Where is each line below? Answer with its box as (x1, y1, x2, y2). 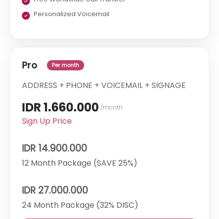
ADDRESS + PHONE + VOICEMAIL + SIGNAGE (22, 80, 186, 91)
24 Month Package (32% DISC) (22, 199, 138, 211)
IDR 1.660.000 (22, 99, 99, 116)
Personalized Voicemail (34, 9, 109, 19)
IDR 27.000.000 (22, 184, 88, 197)
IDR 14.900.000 (22, 142, 87, 155)
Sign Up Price (22, 115, 72, 127)
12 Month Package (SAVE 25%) (22, 157, 137, 169)
